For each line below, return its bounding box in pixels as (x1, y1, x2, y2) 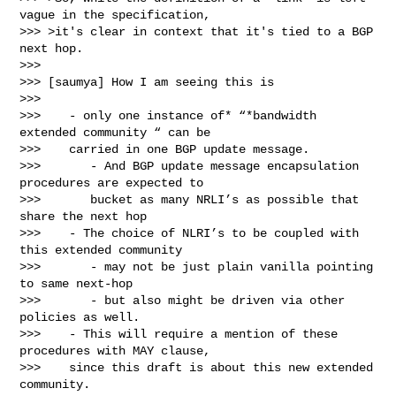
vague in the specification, (19, 7, 211, 22)
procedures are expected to (19, 175, 204, 190)
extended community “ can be (19, 125, 211, 140)
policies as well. (19, 309, 141, 324)
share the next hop (19, 209, 148, 224)
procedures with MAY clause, (19, 343, 211, 358)
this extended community (19, 242, 183, 257)
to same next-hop (19, 276, 133, 291)
